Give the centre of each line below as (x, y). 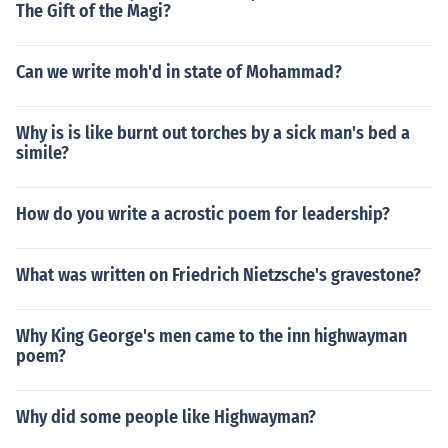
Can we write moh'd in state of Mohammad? (179, 72)
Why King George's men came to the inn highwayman (211, 336)
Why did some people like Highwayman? (166, 417)
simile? (42, 153)
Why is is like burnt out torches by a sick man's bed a (213, 133)
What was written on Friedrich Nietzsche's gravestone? (218, 275)
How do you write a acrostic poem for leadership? (203, 214)
